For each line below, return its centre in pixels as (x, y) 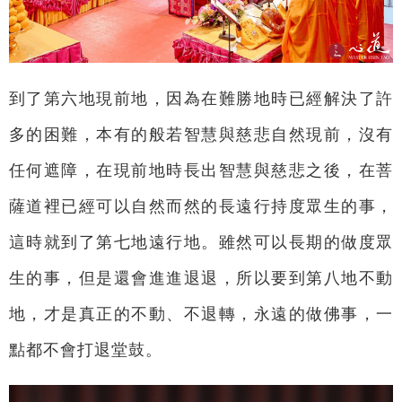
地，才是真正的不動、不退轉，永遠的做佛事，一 (201, 314)
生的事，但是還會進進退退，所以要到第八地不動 (201, 278)
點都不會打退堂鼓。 (85, 350)
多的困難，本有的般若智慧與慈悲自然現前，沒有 (201, 134)
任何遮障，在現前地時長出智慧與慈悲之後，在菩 (201, 170)
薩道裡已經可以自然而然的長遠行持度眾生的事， (201, 206)
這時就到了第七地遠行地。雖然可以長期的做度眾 (201, 242)
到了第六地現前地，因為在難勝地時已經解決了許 (201, 98)
